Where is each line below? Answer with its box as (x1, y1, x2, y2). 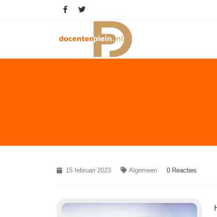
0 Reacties (167, 167, 197, 174)
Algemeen (129, 167, 157, 174)
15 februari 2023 (64, 167, 111, 174)
